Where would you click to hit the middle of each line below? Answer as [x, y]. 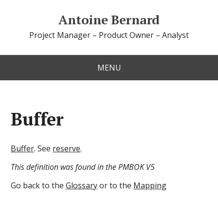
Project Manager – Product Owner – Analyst [109, 35]
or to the [116, 185]
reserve [67, 148]
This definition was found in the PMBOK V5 [83, 167]
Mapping [150, 185]
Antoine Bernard [109, 19]
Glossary [82, 185]
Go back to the [38, 185]
